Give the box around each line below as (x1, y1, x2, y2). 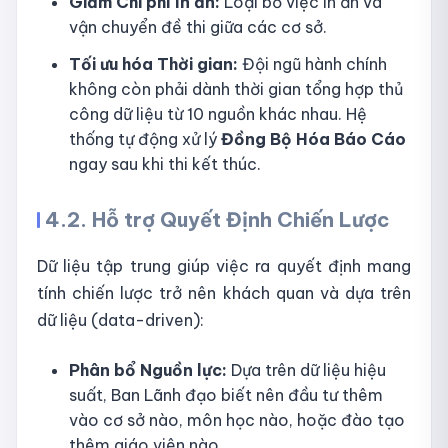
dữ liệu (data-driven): (37, 310, 204, 331)
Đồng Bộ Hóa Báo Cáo (221, 129, 406, 150)
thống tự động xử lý (69, 129, 221, 150)
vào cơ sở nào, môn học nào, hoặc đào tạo (69, 410, 405, 431)
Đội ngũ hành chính (238, 54, 387, 75)
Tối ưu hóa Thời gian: (69, 54, 238, 75)
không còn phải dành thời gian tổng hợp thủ (69, 79, 403, 100)
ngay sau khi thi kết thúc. (69, 154, 261, 175)
